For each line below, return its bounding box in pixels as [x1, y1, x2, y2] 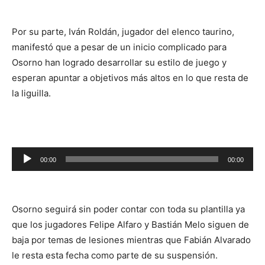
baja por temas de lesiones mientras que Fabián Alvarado [12, 234, 251, 246]
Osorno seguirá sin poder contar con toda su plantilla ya [12, 203, 245, 215]
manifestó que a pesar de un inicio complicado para [12, 41, 227, 53]
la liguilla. [12, 88, 51, 99]
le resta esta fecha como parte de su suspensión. [12, 250, 218, 261]
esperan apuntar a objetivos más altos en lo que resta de [12, 72, 248, 84]
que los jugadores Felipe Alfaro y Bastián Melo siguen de [12, 219, 249, 231]
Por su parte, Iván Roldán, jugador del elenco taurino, [12, 26, 234, 38]
